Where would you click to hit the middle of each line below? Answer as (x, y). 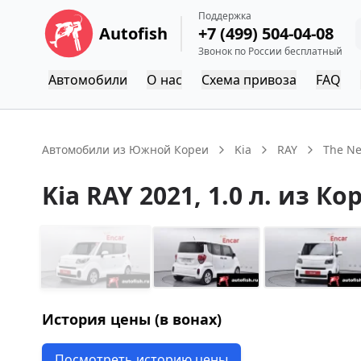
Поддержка (224, 15)
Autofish (133, 33)
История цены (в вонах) (132, 319)
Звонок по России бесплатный (270, 51)
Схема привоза (249, 80)
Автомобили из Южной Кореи (125, 149)
